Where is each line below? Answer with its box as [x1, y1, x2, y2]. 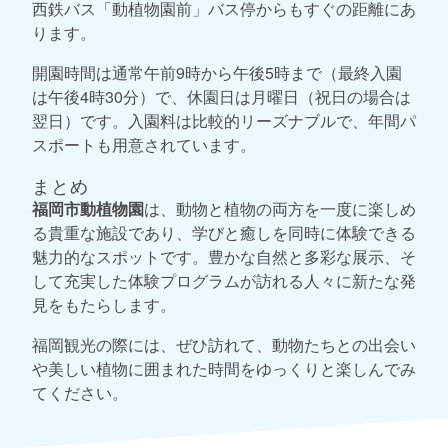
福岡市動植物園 [32, 197, 144, 221]
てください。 [32, 381, 128, 405]
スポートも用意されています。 [32, 133, 256, 157]
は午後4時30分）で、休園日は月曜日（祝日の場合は [32, 85, 411, 109]
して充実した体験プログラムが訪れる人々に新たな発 [32, 269, 416, 293]
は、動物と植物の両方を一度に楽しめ [144, 197, 416, 221]
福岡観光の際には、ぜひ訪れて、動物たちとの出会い [32, 333, 416, 357]
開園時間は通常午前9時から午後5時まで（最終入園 [32, 61, 402, 85]
